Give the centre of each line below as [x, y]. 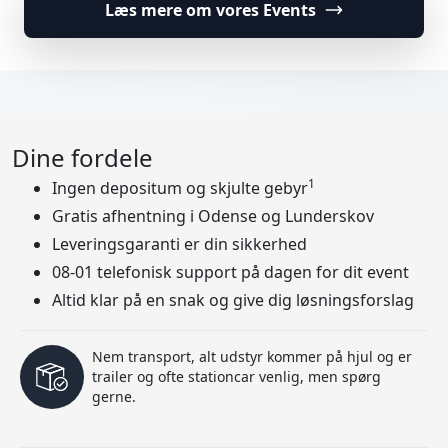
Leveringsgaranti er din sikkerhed [179, 244]
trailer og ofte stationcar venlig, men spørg [236, 376]
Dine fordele [82, 157]
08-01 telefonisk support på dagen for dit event [230, 272]
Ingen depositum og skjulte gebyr [180, 188]
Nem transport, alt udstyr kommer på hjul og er [252, 356]
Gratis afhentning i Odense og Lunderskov [213, 216]
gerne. [114, 396]
